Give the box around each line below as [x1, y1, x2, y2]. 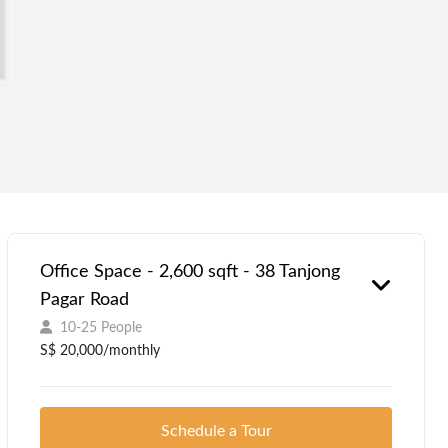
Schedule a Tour [160, 422, 272, 439]
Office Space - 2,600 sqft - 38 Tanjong [40, 262, 341, 281]
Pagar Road [40, 290, 130, 309]
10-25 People [60, 320, 143, 335]
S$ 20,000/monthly [40, 343, 161, 358]
